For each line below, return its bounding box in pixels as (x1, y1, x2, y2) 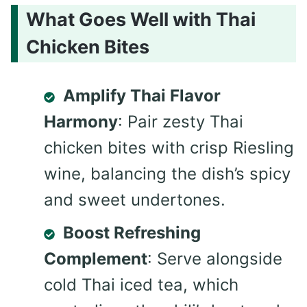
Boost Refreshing (63, 223, 201, 243)
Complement (44, 249, 147, 269)
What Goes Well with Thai (26, 8, 256, 32)
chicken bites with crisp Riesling (44, 138, 294, 158)
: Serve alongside (147, 249, 282, 269)
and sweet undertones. (44, 190, 225, 210)
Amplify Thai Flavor (63, 86, 221, 106)
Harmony (44, 112, 118, 132)
